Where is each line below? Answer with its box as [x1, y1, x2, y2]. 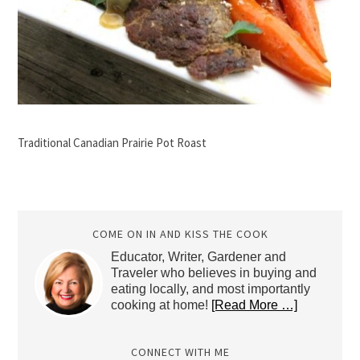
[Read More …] [211, 298, 297, 312]
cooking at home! [110, 298, 211, 312]
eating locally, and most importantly [110, 282, 310, 296]
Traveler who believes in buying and [110, 266, 317, 280]
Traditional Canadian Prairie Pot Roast [18, 135, 207, 150]
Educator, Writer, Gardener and [110, 250, 286, 264]
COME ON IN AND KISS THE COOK [92, 227, 268, 241]
